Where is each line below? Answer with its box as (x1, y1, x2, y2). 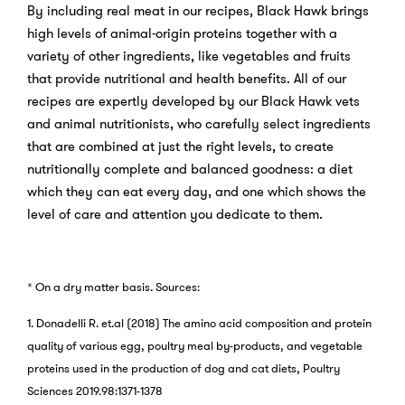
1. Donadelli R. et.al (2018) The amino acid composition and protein (27, 316, 372, 333)
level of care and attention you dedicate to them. (27, 204, 323, 225)
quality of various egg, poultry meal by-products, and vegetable (27, 338, 363, 355)
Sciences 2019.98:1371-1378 (27, 383, 163, 400)
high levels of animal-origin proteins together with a (27, 24, 337, 44)
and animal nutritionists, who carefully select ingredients (27, 114, 371, 135)
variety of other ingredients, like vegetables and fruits (27, 46, 351, 67)
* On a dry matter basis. (27, 279, 155, 297)
